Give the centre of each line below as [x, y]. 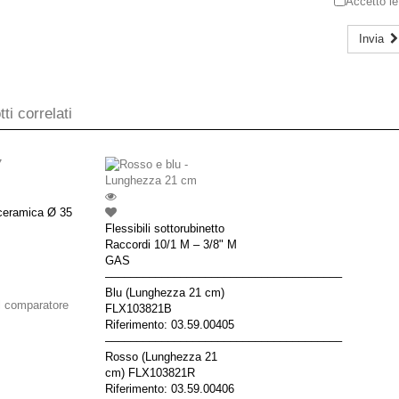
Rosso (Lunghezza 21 [161, 357]
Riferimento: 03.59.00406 [170, 389]
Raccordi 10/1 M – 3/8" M [171, 244]
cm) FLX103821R [150, 373]
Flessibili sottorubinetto [165, 228]
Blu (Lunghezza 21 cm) [165, 293]
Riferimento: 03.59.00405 [170, 325]
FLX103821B [138, 309]
